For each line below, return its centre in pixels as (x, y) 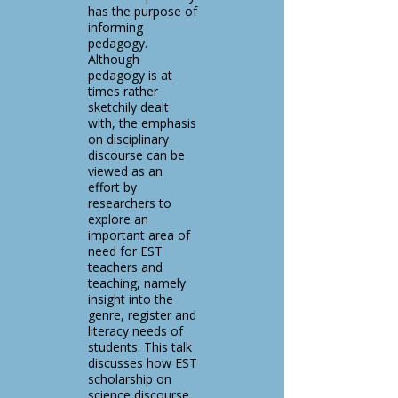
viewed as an (125, 171)
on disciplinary (128, 139)
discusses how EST (143, 363)
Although (114, 59)
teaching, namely (137, 283)
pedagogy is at (130, 75)
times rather (123, 91)
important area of (139, 235)
